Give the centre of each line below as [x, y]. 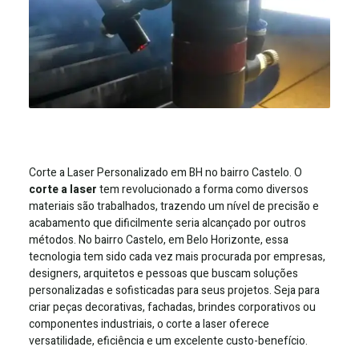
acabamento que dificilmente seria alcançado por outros [167, 223]
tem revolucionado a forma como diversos [203, 189]
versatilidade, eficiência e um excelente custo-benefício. [168, 341]
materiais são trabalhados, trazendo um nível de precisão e [174, 206]
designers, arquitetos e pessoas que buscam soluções [163, 273]
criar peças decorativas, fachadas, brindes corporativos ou [172, 307]
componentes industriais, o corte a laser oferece [149, 324]
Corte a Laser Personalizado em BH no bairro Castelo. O [165, 172]
